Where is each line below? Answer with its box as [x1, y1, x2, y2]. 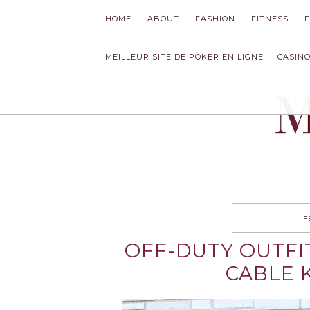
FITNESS [251, 14, 289, 24]
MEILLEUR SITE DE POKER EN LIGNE [105, 52, 264, 62]
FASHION [195, 14, 235, 24]
